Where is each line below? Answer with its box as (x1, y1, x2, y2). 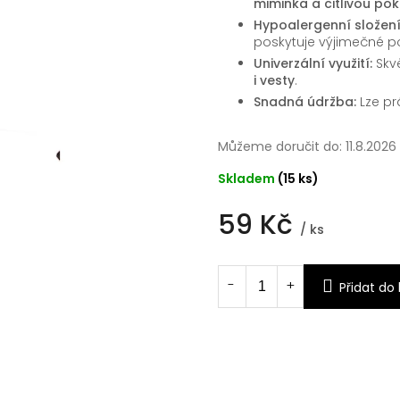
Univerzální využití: (254, 54, 372, 73)
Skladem (218, 170, 278, 188)
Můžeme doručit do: (218, 137, 342, 156)
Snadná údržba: (254, 93, 356, 112)
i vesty (254, 71, 295, 90)
